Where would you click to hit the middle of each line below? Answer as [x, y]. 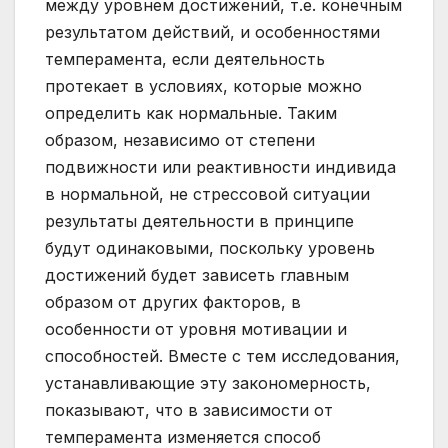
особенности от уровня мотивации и [196, 329]
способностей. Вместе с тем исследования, [222, 356]
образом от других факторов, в [173, 302]
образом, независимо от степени [180, 140]
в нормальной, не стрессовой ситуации [207, 194]
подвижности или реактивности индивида [220, 167]
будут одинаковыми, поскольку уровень [210, 248]
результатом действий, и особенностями [212, 32]
